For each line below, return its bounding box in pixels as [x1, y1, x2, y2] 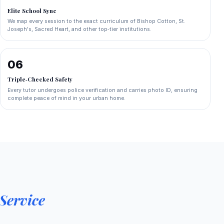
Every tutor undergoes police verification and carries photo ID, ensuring [7, 86, 198, 93]
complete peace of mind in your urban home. [7, 94, 126, 101]
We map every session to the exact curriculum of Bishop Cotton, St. [7, 18, 186, 25]
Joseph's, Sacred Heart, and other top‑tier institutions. [7, 26, 152, 33]
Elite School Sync [7, 7, 57, 15]
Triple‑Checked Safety [7, 75, 73, 83]
